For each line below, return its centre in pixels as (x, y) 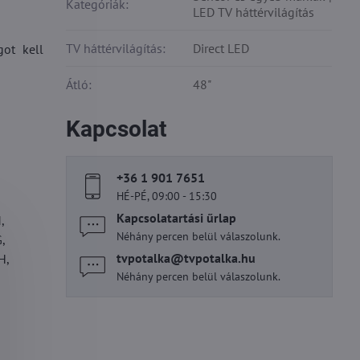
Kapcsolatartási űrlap (177, 218)
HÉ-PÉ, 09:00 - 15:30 (167, 196)
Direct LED (221, 48)
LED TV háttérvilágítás (254, 12)
